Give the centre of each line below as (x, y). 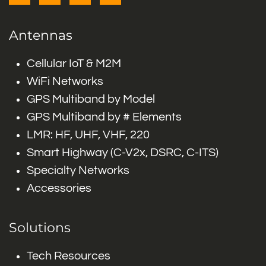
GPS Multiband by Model (91, 99)
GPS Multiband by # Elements (104, 117)
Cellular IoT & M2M (74, 64)
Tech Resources (69, 256)
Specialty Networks (78, 170)
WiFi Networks (65, 81)
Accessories (59, 188)
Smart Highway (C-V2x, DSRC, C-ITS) (123, 153)
